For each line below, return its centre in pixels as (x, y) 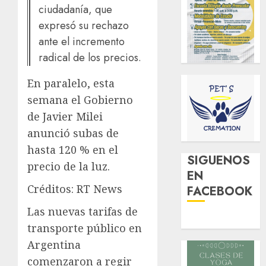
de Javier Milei (65, 116)
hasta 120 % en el (73, 149)
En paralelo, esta (71, 83)
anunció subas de (73, 133)
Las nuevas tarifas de (83, 211)
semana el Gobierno (80, 99)
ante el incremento (82, 41)
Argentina (54, 244)
